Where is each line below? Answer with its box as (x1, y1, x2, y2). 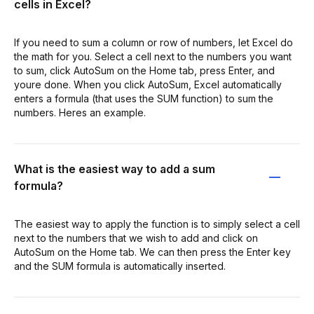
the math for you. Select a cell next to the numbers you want (14, 50, 292, 62)
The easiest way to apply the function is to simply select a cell (14, 217, 300, 230)
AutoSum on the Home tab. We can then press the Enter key (14, 245, 291, 258)
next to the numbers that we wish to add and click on (14, 231, 258, 244)
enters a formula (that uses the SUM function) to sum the (14, 92, 273, 104)
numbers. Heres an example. (14, 106, 146, 118)
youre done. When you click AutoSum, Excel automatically (14, 78, 282, 90)
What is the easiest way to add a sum (14, 161, 215, 176)
